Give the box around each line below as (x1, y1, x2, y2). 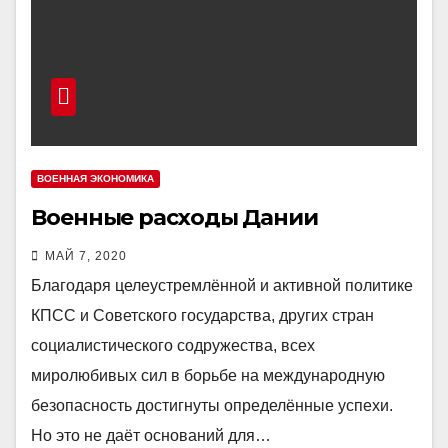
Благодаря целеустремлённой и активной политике (31, 277, 413, 294)
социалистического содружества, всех (31, 337, 315, 354)
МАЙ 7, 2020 (45, 249, 127, 263)
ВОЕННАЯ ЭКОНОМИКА (37, 173, 154, 184)
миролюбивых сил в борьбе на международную (31, 367, 385, 384)
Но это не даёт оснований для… (31, 427, 271, 444)
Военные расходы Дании (31, 204, 318, 231)
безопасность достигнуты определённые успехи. (31, 397, 393, 414)
